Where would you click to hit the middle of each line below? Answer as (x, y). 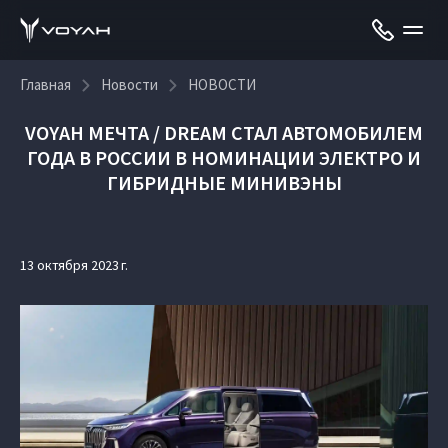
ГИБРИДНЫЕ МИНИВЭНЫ (224, 182)
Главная (45, 84)
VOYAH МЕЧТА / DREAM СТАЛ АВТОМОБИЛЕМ (224, 132)
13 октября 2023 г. (74, 265)
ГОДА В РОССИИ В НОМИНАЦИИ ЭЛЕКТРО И (224, 157)
